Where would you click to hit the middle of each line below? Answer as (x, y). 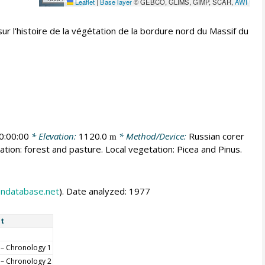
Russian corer (216, 136)
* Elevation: (54, 136)
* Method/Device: (152, 136)
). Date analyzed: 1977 (104, 191)
